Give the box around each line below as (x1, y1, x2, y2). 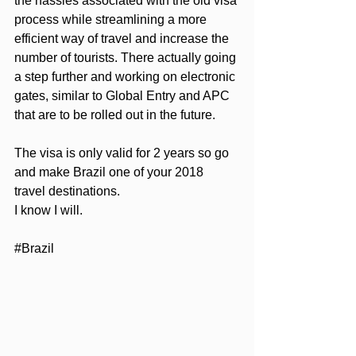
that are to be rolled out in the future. (14, 108, 215, 122)
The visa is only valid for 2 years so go (14, 146, 232, 161)
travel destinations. (14, 184, 120, 199)
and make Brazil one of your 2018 (14, 165, 207, 180)
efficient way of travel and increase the (14, 32, 232, 46)
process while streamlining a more (14, 13, 210, 27)
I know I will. (14, 203, 83, 218)
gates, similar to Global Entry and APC (14, 89, 233, 103)
